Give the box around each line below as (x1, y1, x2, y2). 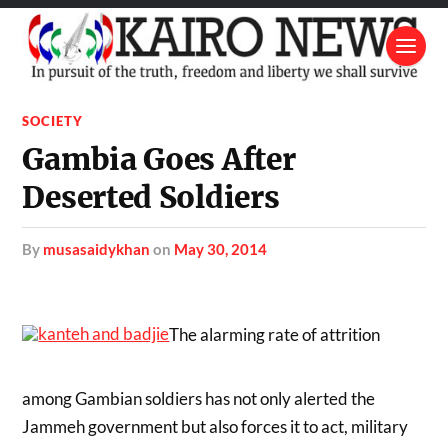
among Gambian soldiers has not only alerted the (22, 387, 376, 409)
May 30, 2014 (174, 239, 268, 258)
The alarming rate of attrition (169, 323, 381, 345)
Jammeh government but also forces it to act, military (22, 415, 409, 437)
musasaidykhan (43, 239, 151, 258)
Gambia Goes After (22, 140, 296, 178)
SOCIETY (22, 112, 84, 129)
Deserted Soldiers (22, 178, 280, 216)
